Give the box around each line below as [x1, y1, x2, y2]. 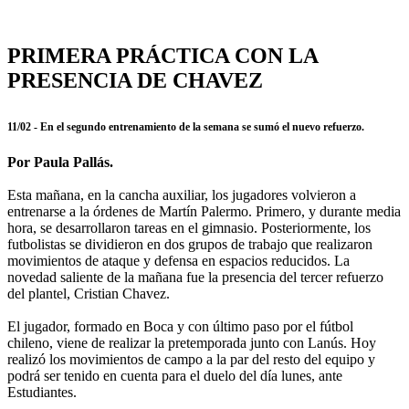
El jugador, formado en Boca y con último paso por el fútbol [7, 318, 353, 334]
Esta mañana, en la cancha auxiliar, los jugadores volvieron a [7, 186, 356, 203]
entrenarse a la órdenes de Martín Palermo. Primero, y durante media [7, 203, 401, 219]
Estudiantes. [7, 383, 77, 400]
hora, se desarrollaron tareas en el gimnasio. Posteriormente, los [7, 219, 371, 236]
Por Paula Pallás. [7, 153, 113, 170]
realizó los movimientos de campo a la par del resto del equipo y [7, 351, 375, 367]
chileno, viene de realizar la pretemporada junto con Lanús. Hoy [7, 334, 376, 351]
